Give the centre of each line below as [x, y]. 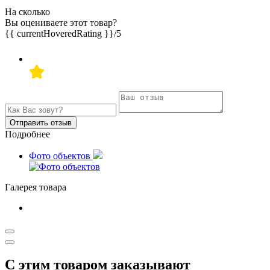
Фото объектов [61, 156]
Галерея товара [36, 187]
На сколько [27, 12]
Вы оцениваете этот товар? [61, 23]
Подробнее [27, 134]
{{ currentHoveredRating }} [59, 34]
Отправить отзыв [41, 123]
